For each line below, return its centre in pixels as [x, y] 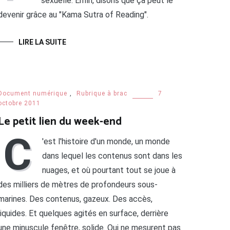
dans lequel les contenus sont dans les [112, 156]
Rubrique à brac [102, 94]
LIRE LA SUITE [42, 42]
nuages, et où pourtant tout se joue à [109, 170]
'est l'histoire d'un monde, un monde [106, 142]
